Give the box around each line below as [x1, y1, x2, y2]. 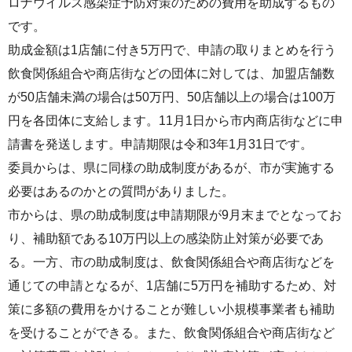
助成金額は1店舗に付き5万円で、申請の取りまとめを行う [8, 43, 336, 57]
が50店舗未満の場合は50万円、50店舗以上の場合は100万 [8, 90, 335, 104]
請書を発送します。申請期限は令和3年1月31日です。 [8, 137, 313, 152]
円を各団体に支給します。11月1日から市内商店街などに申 [8, 114, 343, 128]
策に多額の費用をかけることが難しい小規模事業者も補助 [8, 302, 335, 317]
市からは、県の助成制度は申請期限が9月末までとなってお [8, 208, 342, 222]
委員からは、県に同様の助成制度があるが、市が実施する [8, 161, 335, 175]
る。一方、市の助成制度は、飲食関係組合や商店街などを [8, 255, 335, 269]
